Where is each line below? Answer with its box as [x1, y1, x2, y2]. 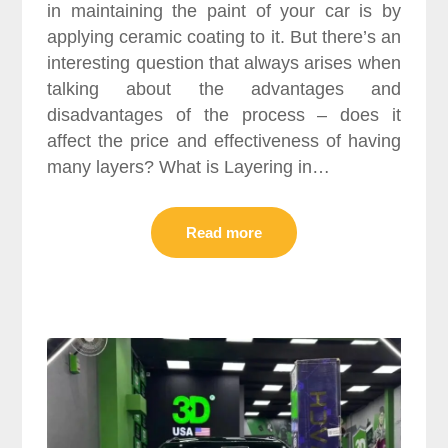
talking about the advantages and [47, 79, 401, 100]
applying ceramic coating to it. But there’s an [47, 27, 401, 48]
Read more [186, 224, 262, 242]
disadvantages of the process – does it [47, 105, 401, 126]
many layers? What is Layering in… [47, 157, 331, 178]
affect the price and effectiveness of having [47, 131, 401, 152]
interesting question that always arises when [47, 53, 401, 74]
